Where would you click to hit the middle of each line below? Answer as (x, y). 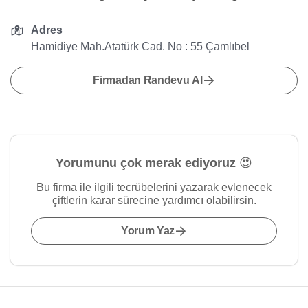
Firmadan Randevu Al (148, 80)
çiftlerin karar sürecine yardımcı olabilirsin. (154, 200)
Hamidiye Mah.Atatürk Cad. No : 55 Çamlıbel (141, 46)
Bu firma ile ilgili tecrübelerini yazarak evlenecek (154, 187)
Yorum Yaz (148, 231)
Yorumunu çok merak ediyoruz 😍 (154, 163)
